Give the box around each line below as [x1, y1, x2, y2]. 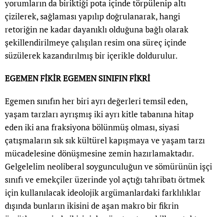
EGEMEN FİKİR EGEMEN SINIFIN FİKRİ [5, 73, 150, 84]
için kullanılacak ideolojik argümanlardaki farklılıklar [5, 187, 201, 199]
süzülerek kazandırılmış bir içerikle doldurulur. [5, 50, 178, 62]
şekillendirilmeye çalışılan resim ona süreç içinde [5, 37, 186, 48]
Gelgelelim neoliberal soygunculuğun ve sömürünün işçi [5, 161, 212, 172]
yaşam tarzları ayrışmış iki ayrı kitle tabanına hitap [5, 108, 194, 120]
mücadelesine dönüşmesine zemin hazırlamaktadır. [5, 148, 194, 159]
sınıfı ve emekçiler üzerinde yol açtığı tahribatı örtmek [5, 174, 205, 186]
